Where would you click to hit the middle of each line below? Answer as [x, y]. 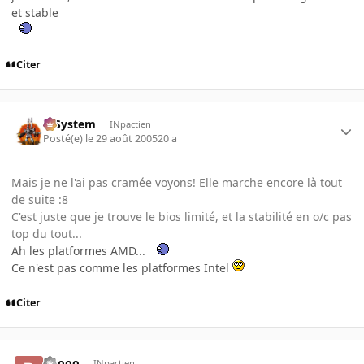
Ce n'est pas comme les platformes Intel [122, 268]
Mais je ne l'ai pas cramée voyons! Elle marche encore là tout [177, 183]
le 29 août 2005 [122, 139]
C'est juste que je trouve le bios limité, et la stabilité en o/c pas [182, 217]
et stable [35, 12]
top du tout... [47, 234]
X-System [70, 123]
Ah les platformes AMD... [80, 251]
